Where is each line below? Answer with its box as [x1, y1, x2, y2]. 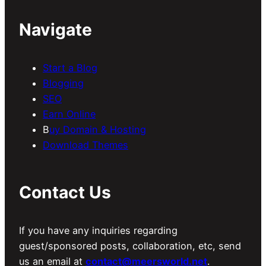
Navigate [19, 19, 92, 40]
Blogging [43, 77, 84, 90]
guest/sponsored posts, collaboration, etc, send [19, 239, 241, 252]
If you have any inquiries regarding [19, 224, 178, 236]
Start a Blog [43, 62, 97, 74]
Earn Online [43, 108, 96, 121]
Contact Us [19, 182, 111, 202]
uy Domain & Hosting [49, 123, 146, 136]
